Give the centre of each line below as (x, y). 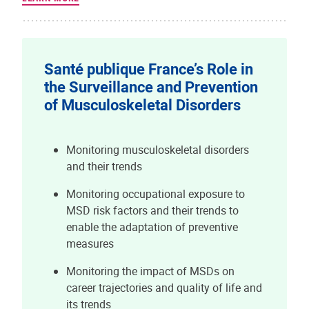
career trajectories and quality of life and (164, 287)
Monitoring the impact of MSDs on (150, 271)
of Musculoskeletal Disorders (142, 104)
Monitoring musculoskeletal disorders (158, 149)
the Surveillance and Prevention (151, 86)
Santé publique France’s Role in (149, 68)
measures (90, 243)
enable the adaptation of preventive (152, 227)
